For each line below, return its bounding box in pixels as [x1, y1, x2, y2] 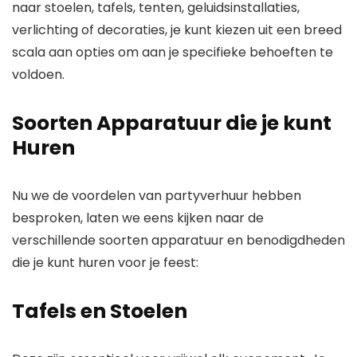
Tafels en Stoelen [12, 297, 187, 326]
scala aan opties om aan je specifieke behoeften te [12, 43, 333, 62]
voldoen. [12, 65, 65, 84]
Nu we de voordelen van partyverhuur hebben [12, 186, 301, 206]
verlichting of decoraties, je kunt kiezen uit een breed [12, 21, 342, 40]
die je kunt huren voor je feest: [12, 253, 198, 273]
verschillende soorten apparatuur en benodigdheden [12, 231, 345, 250]
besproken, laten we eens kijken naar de [12, 209, 264, 228]
